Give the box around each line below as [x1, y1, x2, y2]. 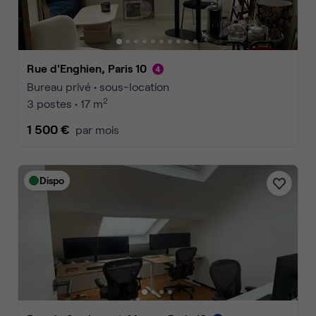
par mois [75, 123, 119, 136]
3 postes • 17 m [27, 97, 103, 110]
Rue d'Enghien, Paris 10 [35, 61, 147, 75]
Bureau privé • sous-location [27, 80, 169, 93]
